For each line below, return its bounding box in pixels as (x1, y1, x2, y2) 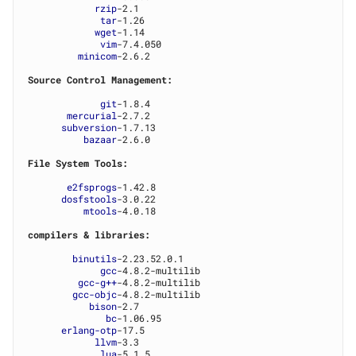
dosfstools (61, 192, 118, 206)
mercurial (67, 109, 118, 122)
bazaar (83, 133, 118, 146)
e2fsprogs (67, 180, 118, 194)
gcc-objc (72, 288, 118, 301)
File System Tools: (28, 157, 129, 170)
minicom (78, 49, 118, 63)
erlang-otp (61, 323, 118, 337)
